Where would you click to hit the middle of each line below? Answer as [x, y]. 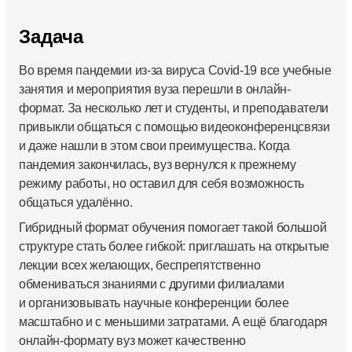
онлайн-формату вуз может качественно [133, 341]
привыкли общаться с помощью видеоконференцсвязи [174, 127]
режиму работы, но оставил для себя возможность [162, 184]
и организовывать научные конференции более [154, 303]
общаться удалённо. [76, 203]
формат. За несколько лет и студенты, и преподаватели [174, 108]
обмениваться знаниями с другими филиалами [152, 284]
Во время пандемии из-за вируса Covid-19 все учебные [175, 71]
